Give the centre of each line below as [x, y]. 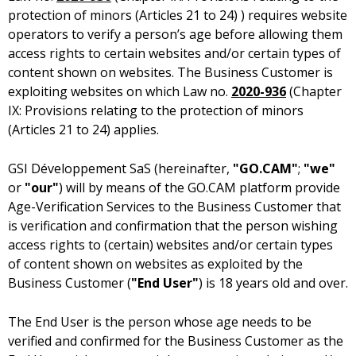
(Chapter [314, 92]
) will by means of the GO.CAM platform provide [199, 188]
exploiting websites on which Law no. [120, 92]
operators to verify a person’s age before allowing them [175, 35]
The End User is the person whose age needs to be [160, 322]
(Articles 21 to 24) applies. [83, 130]
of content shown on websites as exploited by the [155, 264]
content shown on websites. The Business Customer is [170, 73]
